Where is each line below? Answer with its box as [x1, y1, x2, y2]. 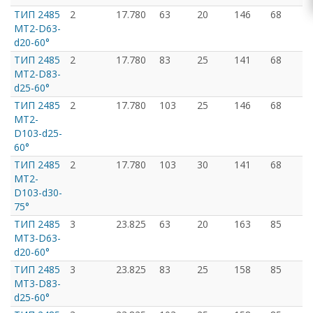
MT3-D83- [14, 277, 61, 291]
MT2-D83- [14, 67, 61, 81]
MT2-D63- [14, 22, 61, 36]
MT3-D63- [14, 231, 61, 245]
